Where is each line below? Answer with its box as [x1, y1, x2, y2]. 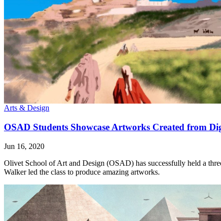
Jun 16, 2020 [4, 142, 44, 150]
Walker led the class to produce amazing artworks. [4, 167, 160, 176]
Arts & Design [4, 104, 49, 112]
